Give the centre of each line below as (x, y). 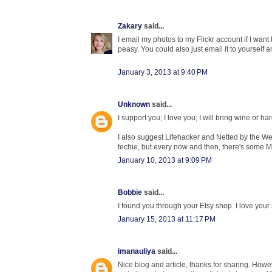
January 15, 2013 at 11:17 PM (167, 219)
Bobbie (130, 192)
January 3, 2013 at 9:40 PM (163, 72)
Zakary (130, 26)
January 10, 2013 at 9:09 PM (165, 160)
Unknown (134, 104)
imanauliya (137, 251)
